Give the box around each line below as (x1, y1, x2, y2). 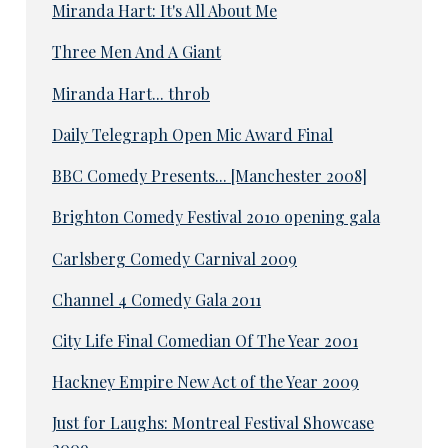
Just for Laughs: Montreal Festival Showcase (51, 412, 374, 434)
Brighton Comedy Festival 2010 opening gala (51, 206, 380, 228)
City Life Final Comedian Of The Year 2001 (51, 330, 358, 352)
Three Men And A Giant (51, 41, 221, 63)
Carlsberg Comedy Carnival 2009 (51, 247, 297, 269)
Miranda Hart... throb (51, 82, 210, 104)
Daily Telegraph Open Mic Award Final (51, 123, 333, 145)
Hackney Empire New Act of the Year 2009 (51, 371, 359, 393)
